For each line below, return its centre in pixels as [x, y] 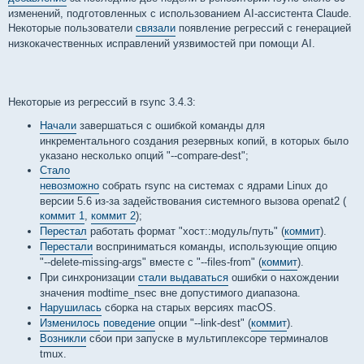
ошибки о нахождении [284, 277]
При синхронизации [89, 277]
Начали [58, 125]
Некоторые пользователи [72, 28]
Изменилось [70, 323]
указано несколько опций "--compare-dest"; [144, 155]
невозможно [69, 185]
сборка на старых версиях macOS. [189, 307]
